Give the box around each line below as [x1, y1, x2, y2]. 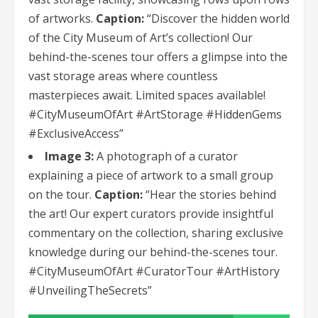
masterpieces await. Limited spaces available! [28, 87, 265, 104]
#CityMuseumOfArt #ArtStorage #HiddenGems [28, 106, 282, 123]
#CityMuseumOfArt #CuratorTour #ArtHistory [28, 263, 280, 280]
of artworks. [28, 11, 96, 27]
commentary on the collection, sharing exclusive [28, 225, 283, 241]
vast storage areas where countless [28, 68, 218, 84]
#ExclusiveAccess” [28, 126, 124, 142]
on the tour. [28, 187, 94, 203]
